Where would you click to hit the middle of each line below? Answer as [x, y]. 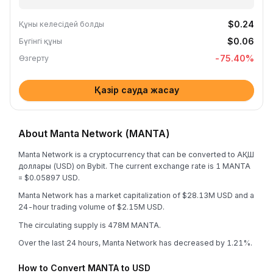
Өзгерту [34, 58]
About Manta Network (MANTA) [94, 133]
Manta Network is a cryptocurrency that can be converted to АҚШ [136, 154]
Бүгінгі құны [41, 41]
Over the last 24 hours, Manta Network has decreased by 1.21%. [135, 243]
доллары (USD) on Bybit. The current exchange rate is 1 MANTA [134, 166]
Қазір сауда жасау [136, 90]
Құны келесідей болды [62, 24]
